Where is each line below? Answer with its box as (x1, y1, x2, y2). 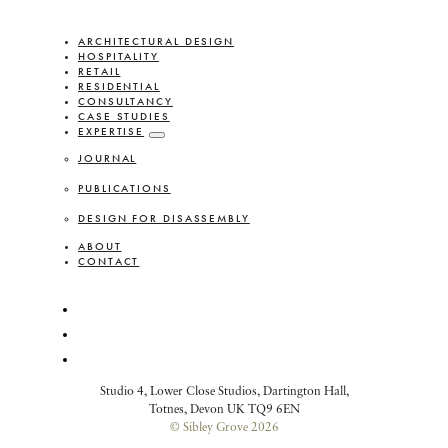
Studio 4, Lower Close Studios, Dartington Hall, (99, 383, 349, 399)
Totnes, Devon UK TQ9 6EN (148, 401, 300, 417)
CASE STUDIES (78, 110, 170, 124)
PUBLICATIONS (78, 182, 171, 196)
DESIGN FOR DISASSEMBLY (78, 212, 250, 226)
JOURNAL (78, 152, 137, 166)
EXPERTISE (78, 125, 145, 139)
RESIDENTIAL (78, 80, 160, 94)
